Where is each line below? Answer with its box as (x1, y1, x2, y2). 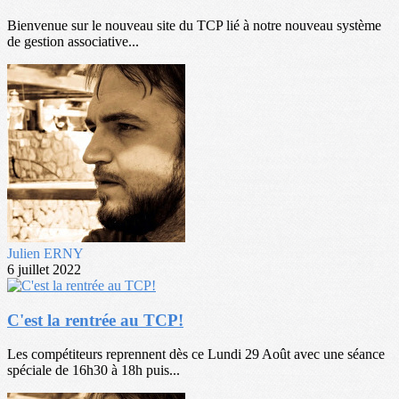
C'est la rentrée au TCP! (7, 310, 183, 330)
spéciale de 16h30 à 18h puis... (7, 362, 180, 379)
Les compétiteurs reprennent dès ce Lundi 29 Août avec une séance (7, 346, 385, 362)
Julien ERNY (7, 245, 84, 261)
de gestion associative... (7, 33, 139, 49)
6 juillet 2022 (7, 261, 81, 277)
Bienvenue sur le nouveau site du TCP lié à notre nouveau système (7, 17, 381, 33)
